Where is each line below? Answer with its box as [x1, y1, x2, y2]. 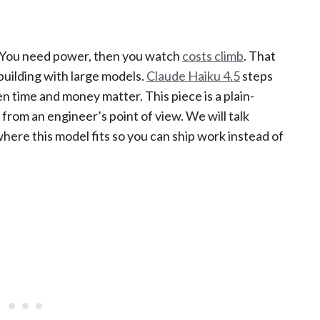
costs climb [182, 47, 244, 64]
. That [244, 47, 276, 64]
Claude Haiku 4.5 [146, 67, 240, 84]
